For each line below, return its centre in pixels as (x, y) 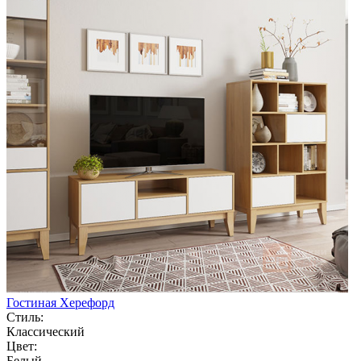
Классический (46, 331)
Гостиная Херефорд (60, 302)
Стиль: (25, 317)
